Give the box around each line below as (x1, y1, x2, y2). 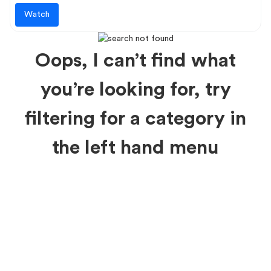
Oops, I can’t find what (35, 51, 236, 70)
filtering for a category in (25, 109, 246, 128)
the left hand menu (52, 138, 219, 157)
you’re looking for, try (40, 80, 231, 99)
